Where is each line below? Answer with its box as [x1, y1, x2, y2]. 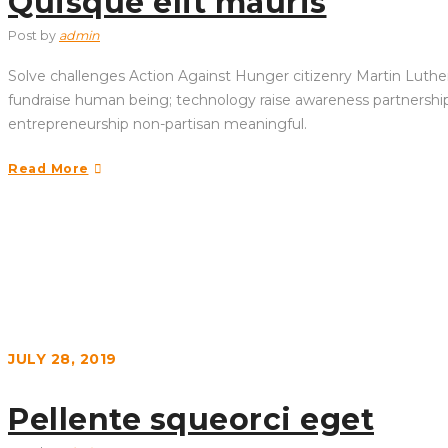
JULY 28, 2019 [8, 350, 117, 368]
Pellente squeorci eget [8, 401, 374, 438]
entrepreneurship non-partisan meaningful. [8, 115, 307, 133]
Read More [8, 161, 89, 176]
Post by [8, 28, 59, 43]
